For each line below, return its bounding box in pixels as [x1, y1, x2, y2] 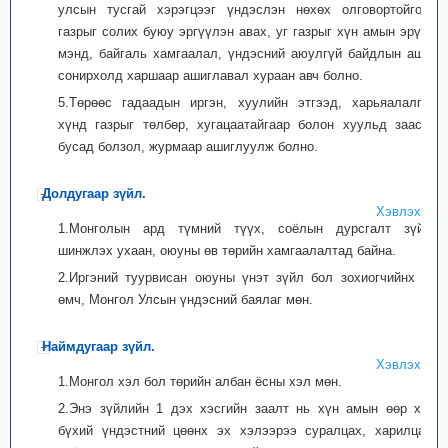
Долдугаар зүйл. [42, 186, 146, 201]
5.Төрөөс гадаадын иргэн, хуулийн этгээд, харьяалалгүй [58, 95, 436, 110]
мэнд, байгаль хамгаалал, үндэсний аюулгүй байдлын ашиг [58, 46, 436, 61]
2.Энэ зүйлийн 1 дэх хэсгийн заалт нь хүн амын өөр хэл [58, 401, 436, 416]
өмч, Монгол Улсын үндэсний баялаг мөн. [58, 292, 313, 307]
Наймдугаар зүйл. [42, 339, 155, 354]
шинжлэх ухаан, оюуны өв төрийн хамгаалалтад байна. [58, 243, 396, 258]
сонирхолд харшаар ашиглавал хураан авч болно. [58, 68, 363, 83]
